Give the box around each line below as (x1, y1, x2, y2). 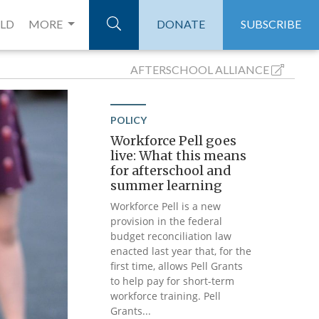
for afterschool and (110, 162, 232, 179)
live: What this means (110, 147, 247, 164)
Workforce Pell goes (110, 132, 237, 149)
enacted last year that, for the (110, 244, 252, 258)
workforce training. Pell (110, 289, 221, 303)
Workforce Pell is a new (110, 199, 221, 213)
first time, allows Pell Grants (110, 259, 244, 273)
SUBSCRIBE (241, 17, 301, 31)
